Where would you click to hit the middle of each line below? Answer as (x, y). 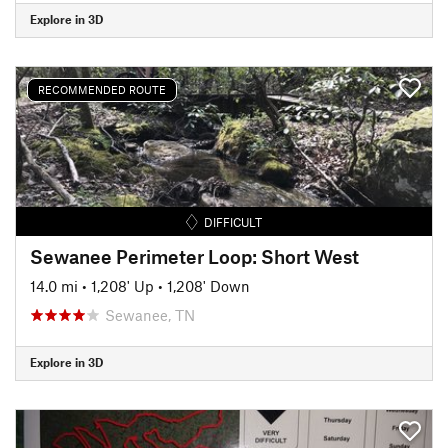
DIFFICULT (233, 221)
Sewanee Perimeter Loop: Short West (194, 256)
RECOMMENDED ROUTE (102, 89)
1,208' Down (208, 285)
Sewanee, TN (150, 314)
